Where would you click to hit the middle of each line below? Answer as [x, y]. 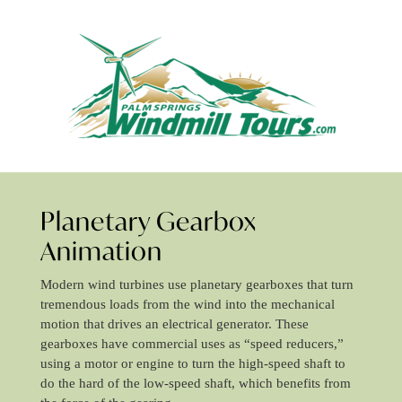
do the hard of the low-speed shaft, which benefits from [195, 383]
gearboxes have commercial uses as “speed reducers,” [192, 344]
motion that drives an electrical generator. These [174, 324]
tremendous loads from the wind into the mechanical [187, 304]
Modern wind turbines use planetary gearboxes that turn [197, 284]
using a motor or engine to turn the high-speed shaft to [192, 363]
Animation [101, 251]
